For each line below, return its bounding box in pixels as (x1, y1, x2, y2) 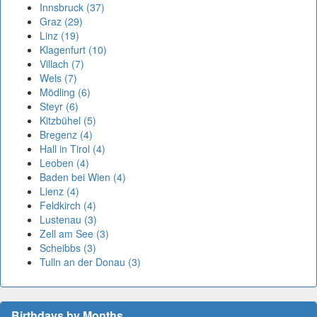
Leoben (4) (40, 156, 89, 171)
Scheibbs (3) (40, 241, 96, 255)
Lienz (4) (40, 184, 79, 199)
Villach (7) (40, 57, 84, 71)
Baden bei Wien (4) (40, 170, 126, 185)
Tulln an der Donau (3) (40, 255, 141, 270)
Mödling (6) (40, 85, 91, 100)
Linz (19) (40, 28, 79, 43)
